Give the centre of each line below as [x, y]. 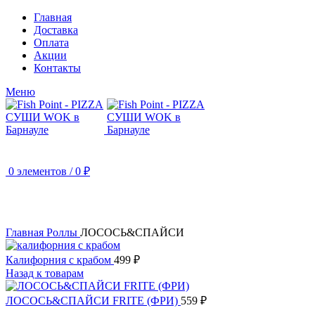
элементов [42, 171]
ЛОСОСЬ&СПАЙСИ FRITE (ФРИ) [93, 301]
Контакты [57, 68]
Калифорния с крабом [60, 260]
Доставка [56, 30]
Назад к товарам [45, 273]
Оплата [51, 43]
